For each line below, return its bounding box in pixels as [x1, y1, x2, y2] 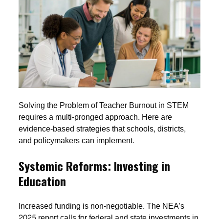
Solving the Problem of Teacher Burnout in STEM [19, 98, 189, 112]
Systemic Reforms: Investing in [19, 156, 171, 175]
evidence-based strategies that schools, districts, [19, 121, 186, 136]
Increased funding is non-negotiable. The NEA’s [19, 198, 185, 213]
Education [19, 172, 66, 190]
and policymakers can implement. [19, 133, 135, 148]
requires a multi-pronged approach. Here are [19, 109, 173, 124]
